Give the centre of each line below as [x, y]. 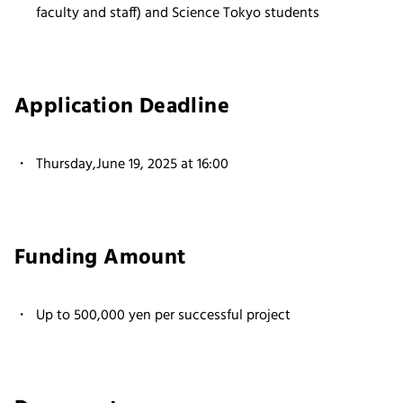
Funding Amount [100, 258]
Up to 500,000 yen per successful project [163, 315]
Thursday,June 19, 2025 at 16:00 [132, 164]
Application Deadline [122, 107]
